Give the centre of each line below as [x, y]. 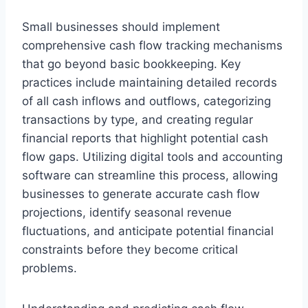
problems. [49, 268]
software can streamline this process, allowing [150, 175]
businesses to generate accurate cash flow [141, 194]
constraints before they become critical [130, 250]
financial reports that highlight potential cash [145, 138]
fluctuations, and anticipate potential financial [148, 231]
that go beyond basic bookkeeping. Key [131, 64]
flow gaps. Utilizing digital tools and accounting [152, 157]
